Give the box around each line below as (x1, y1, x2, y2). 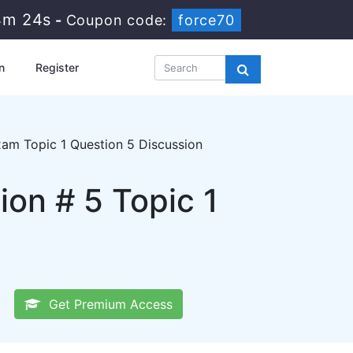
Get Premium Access (40, 296, 173, 312)
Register (35, 61, 79, 74)
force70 (178, 12, 235, 28)
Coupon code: (65, 12, 172, 28)
